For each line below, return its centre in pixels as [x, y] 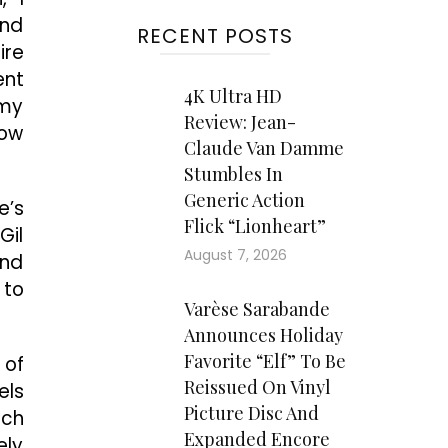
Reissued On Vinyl [257, 387]
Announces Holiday [263, 335]
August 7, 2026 [235, 255]
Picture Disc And [251, 413]
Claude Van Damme [263, 148]
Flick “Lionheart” [254, 226]
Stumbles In [233, 174]
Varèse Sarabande [256, 309]
